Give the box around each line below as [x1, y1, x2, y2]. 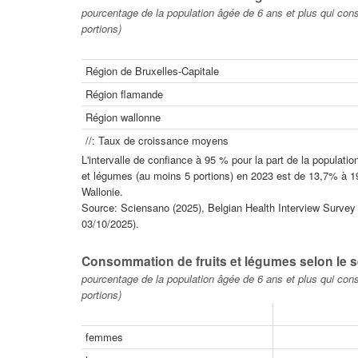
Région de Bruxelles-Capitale [86, 62, 219, 78]
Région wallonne [86, 109, 161, 125]
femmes [86, 328, 123, 344]
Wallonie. [82, 183, 123, 199]
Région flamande [86, 86, 163, 101]
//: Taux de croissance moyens [86, 132, 229, 148]
